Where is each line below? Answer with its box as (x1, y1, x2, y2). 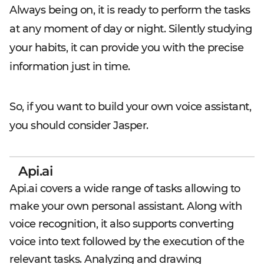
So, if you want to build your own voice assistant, (9, 100, 251, 113)
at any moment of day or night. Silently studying (9, 22, 252, 35)
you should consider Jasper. (9, 118, 151, 132)
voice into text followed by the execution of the (9, 235, 244, 248)
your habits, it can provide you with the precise (9, 41, 243, 54)
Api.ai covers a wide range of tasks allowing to (9, 181, 240, 195)
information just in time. (9, 60, 130, 73)
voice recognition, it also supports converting (9, 217, 233, 230)
